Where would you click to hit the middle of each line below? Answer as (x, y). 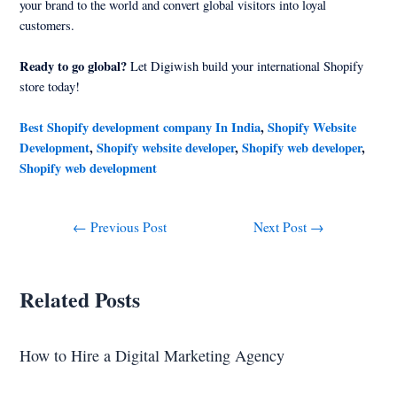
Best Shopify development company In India (140, 128)
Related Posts (80, 300)
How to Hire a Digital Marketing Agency (152, 356)
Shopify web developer (302, 148)
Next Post (282, 226)
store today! (50, 86)
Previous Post (126, 226)
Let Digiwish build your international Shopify (245, 66)
